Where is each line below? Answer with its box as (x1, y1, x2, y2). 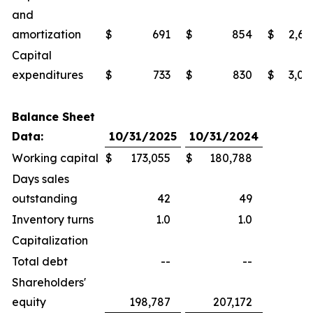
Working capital (12, 151, 99, 165)
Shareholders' (12, 275, 86, 289)
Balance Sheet (12, 110, 95, 124)
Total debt (12, 254, 68, 268)
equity (12, 295, 46, 309)
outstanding (12, 191, 78, 205)
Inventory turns (12, 212, 94, 226)
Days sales (12, 172, 69, 186)
